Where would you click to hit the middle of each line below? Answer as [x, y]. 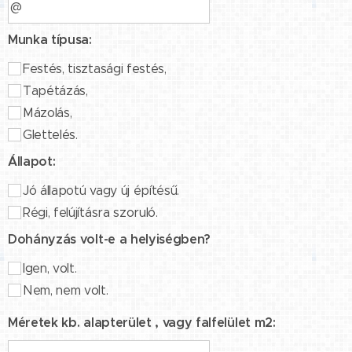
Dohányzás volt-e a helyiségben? [110, 239]
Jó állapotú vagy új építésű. [101, 190]
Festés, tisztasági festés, [95, 68]
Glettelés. [50, 134]
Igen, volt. [50, 268]
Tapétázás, [55, 90]
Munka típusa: [50, 39]
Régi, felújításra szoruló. [90, 212]
